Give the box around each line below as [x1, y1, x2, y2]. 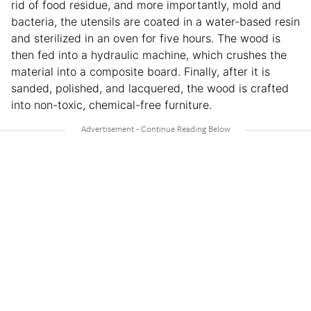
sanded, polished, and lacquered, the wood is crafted [11, 81, 289, 95]
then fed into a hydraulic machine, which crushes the [11, 47, 287, 62]
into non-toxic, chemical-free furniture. [11, 97, 212, 112]
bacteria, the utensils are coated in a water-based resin [11, 14, 300, 28]
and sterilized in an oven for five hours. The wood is [11, 31, 280, 45]
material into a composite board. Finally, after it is [11, 64, 270, 78]
